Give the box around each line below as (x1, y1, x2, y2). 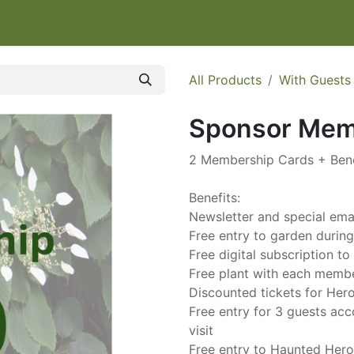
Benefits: (189, 190, 240, 205)
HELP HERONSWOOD (155, 15, 283, 31)
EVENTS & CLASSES (19, 15, 142, 31)
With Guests (279, 72, 351, 88)
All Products (189, 72, 262, 88)
